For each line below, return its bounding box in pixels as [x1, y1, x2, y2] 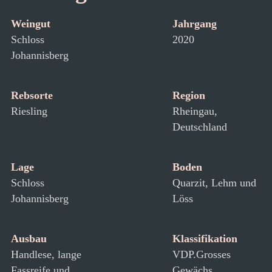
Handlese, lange [11, 248, 81, 260]
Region [172, 89, 205, 101]
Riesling [11, 105, 47, 117]
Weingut [11, 18, 50, 30]
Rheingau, [172, 105, 217, 117]
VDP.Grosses [172, 248, 231, 260]
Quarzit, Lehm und [172, 177, 256, 189]
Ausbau [11, 233, 47, 245]
